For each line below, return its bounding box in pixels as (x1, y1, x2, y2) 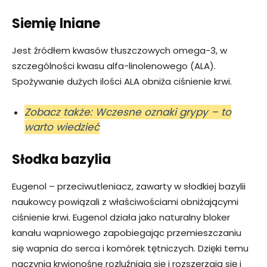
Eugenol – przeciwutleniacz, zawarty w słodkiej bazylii (12, 180, 246, 193)
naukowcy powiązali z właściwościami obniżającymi (12, 195, 238, 209)
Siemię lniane (12, 14, 100, 33)
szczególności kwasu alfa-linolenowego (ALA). (12, 60, 216, 73)
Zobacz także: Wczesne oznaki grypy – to (24, 105, 231, 120)
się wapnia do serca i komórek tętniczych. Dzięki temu (12, 242, 249, 255)
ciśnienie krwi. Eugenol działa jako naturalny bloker (12, 211, 230, 224)
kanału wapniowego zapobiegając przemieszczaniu (12, 226, 241, 240)
